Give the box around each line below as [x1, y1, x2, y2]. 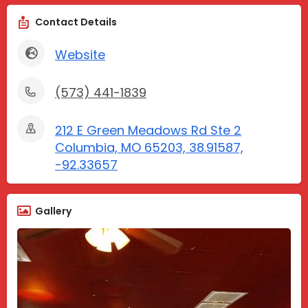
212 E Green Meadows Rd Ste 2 [55, 122, 241, 140]
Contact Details [35, 15, 117, 30]
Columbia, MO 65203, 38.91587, [55, 139, 243, 157]
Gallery [35, 204, 71, 219]
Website [55, 46, 105, 64]
